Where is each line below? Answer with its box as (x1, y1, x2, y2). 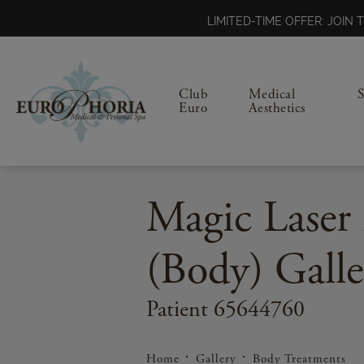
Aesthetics (248, 98, 305, 117)
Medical (248, 84, 296, 103)
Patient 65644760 (146, 295, 305, 324)
